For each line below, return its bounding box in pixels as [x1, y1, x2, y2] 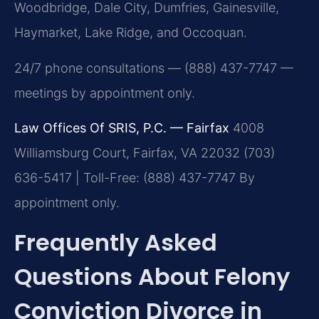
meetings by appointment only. [14, 85, 195, 100]
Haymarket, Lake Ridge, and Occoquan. [14, 25, 247, 41]
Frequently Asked [14, 226, 217, 258]
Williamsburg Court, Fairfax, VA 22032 [14, 145, 240, 161]
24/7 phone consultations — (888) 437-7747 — [14, 60, 293, 75]
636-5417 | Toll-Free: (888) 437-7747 [14, 170, 236, 186]
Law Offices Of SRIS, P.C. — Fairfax [14, 120, 229, 136]
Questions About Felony [14, 260, 290, 293]
